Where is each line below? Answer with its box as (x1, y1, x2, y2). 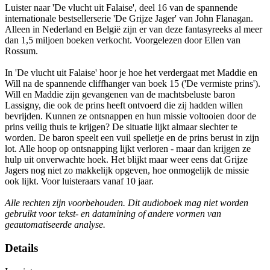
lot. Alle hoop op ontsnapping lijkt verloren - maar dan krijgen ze (5, 143, 251, 154)
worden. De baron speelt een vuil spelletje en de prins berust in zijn (5, 133, 259, 143)
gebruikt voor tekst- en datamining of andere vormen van (5, 209, 221, 219)
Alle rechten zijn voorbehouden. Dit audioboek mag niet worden (5, 198, 248, 209)
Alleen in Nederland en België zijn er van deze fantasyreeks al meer (5, 24, 262, 35)
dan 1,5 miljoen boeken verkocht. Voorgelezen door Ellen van (5, 35, 240, 46)
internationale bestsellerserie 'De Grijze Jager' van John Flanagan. (5, 13, 253, 24)
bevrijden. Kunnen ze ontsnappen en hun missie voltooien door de (5, 111, 256, 122)
